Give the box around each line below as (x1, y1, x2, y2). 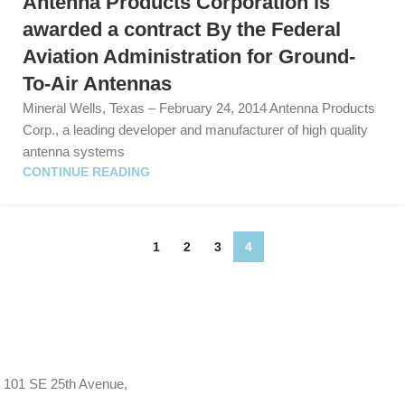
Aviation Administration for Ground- (23, 44, 355, 68)
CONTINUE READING (23, 165, 150, 179)
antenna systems (23, 143, 125, 159)
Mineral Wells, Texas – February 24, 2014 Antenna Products (23, 99, 375, 116)
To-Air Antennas (23, 71, 172, 95)
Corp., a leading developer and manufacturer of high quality (23, 121, 368, 137)
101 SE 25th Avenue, (4, 375, 127, 391)
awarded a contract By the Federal (23, 17, 341, 41)
